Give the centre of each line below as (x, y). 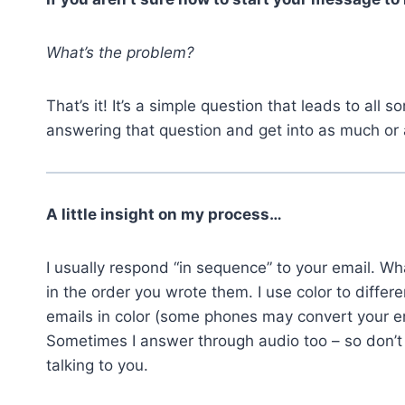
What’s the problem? (122, 52)
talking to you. (97, 365)
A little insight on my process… (164, 214)
